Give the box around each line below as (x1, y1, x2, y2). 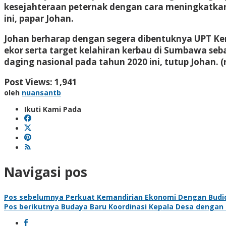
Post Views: (4, 76, 52, 88)
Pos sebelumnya (4, 192, 64, 202)
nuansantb (22, 87, 61, 97)
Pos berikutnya (4, 201, 59, 211)
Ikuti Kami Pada (24, 104, 81, 114)
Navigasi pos (4, 163, 87, 182)
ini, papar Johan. (4, 12, 74, 24)
